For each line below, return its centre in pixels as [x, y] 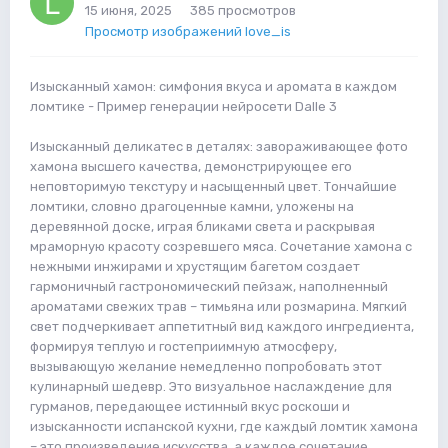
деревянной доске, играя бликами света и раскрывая [202, 226]
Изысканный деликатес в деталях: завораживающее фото [219, 146]
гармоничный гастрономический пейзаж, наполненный [209, 286]
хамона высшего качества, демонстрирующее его [191, 166]
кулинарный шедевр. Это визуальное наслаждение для [211, 386]
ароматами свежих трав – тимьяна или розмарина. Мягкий [218, 306]
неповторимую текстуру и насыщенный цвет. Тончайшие [213, 186]
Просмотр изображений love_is [188, 31]
